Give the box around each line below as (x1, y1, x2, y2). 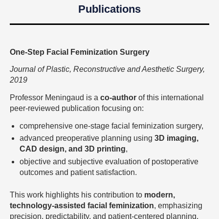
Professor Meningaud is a (10, 93, 100, 102)
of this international (136, 93, 204, 102)
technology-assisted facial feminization (10, 201, 154, 210)
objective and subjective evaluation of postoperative (20, 157, 198, 166)
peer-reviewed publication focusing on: (10, 104, 144, 113)
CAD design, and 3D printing (20, 145, 126, 153)
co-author (100, 93, 136, 102)
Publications (78, 2, 141, 15)
